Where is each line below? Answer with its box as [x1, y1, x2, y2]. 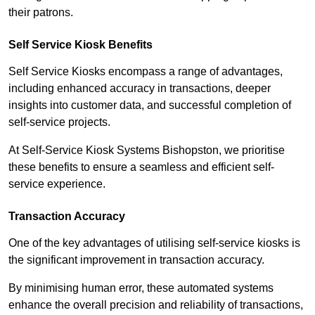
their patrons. [8, 6, 73, 19]
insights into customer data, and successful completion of [8, 99, 291, 112]
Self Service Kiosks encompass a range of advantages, [8, 65, 283, 78]
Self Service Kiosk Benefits [8, 39, 153, 51]
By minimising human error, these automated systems [8, 282, 274, 295]
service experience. [8, 178, 105, 191]
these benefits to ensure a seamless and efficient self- [8, 161, 274, 174]
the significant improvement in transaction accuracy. [8, 254, 267, 266]
